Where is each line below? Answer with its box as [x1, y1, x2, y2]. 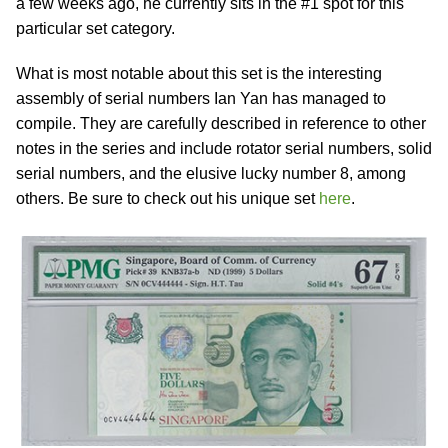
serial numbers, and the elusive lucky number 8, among [16, 165, 406, 182]
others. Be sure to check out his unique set [16, 190, 319, 207]
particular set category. [16, 20, 175, 37]
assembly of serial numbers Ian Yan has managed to [16, 90, 386, 107]
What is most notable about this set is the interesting [16, 65, 382, 82]
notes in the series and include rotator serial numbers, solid [16, 140, 432, 157]
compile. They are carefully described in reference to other [16, 115, 426, 132]
